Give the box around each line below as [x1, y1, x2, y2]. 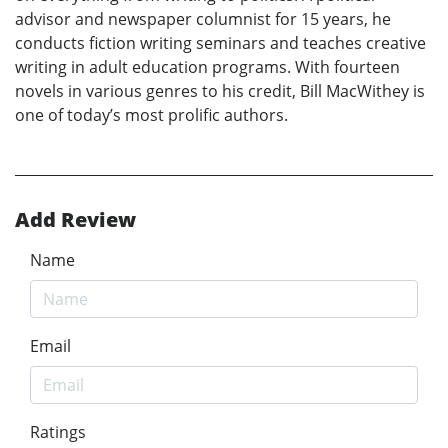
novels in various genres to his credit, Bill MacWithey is [15, 79, 425, 102]
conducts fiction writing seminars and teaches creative [15, 31, 426, 54]
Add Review [15, 205, 136, 233]
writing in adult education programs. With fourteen [15, 55, 400, 78]
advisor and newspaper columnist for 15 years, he [15, 7, 391, 30]
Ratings [30, 420, 86, 443]
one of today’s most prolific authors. [15, 103, 288, 126]
